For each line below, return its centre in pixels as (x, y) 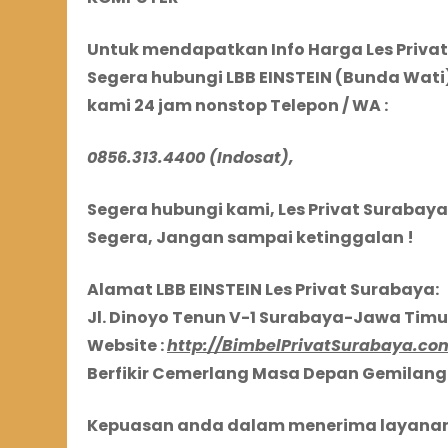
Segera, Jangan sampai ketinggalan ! (250, 238)
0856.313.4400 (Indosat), (190, 158)
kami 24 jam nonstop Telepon (213, 106)
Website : (127, 346)
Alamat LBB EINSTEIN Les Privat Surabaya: (263, 290)
